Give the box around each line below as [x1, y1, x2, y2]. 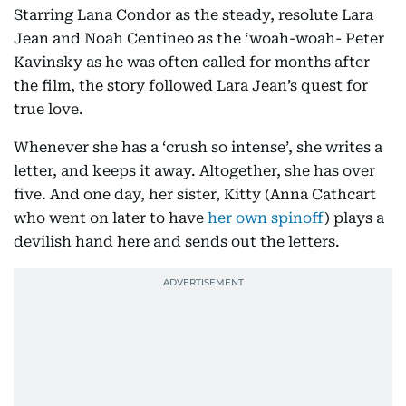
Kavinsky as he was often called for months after [14, 53, 370, 71]
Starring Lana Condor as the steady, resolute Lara [14, 6, 373, 24]
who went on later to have [14, 209, 208, 227]
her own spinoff [208, 209, 324, 227]
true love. [14, 101, 83, 118]
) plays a [324, 209, 384, 227]
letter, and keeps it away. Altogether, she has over [14, 162, 375, 179]
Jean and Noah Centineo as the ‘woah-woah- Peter [14, 30, 384, 47]
